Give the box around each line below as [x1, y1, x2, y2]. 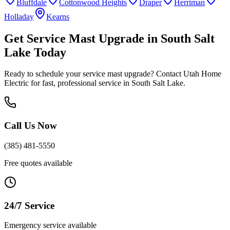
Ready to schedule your [4, 69, 83, 79]
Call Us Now [4, 120, 57, 131]
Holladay [4, 12, 34, 21]
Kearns [46, 12, 69, 21]
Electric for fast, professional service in [4, 79, 131, 88]
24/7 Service [4, 200, 54, 211]
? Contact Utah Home [150, 69, 221, 79]
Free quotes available [4, 158, 72, 167]
